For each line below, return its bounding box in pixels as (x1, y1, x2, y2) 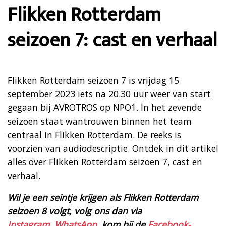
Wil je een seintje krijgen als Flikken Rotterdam (8, 191, 198, 203)
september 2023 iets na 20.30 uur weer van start (8, 87, 211, 100)
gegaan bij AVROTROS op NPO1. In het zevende (8, 101, 202, 114)
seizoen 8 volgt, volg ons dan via (8, 204, 142, 217)
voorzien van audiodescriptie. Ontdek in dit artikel (8, 142, 218, 154)
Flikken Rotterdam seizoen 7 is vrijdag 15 (8, 74, 179, 86)
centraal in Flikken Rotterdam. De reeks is (8, 128, 181, 141)
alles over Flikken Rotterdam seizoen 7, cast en (8, 155, 202, 168)
